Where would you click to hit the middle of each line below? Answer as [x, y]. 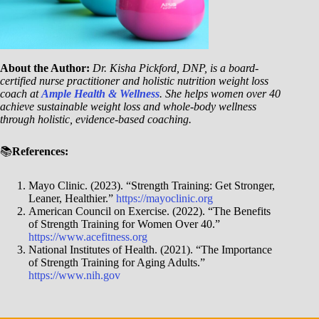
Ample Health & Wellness [100, 94]
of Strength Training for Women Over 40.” [124, 224]
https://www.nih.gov [74, 276]
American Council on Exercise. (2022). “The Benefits [150, 211]
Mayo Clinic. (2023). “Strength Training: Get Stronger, [152, 186]
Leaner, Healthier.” [72, 199]
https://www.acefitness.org [88, 237]
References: [40, 152]
